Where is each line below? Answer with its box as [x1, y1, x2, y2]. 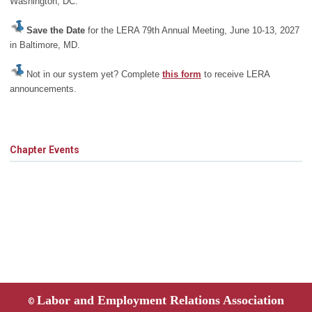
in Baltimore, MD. [10, 40, 80, 51]
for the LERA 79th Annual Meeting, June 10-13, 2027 [88, 25, 299, 36]
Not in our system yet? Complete [24, 69, 162, 80]
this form [162, 69, 201, 80]
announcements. [10, 84, 77, 95]
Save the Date [26, 25, 85, 36]
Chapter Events [10, 144, 79, 156]
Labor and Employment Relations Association [37, 293, 284, 308]
